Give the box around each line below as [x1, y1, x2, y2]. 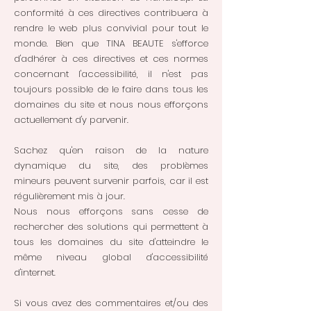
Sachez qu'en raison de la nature [14, 144, 208, 157]
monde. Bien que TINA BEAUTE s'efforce [14, 37, 208, 50]
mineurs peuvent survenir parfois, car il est [14, 174, 208, 187]
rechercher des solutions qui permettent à [14, 220, 208, 233]
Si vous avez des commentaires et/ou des [14, 296, 208, 310]
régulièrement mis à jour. [14, 190, 125, 203]
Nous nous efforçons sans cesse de [14, 205, 208, 218]
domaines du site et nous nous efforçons [14, 98, 208, 111]
